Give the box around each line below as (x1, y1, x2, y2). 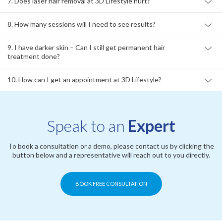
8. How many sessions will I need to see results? (7, 19, 156, 28)
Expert (127, 115, 175, 135)
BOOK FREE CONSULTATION (75, 180, 147, 187)
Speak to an (47, 115, 128, 135)
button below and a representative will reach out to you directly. (12, 150, 210, 159)
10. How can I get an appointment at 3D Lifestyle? (7, 75, 162, 84)
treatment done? (7, 52, 60, 60)
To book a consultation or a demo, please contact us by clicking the (8, 141, 214, 150)
